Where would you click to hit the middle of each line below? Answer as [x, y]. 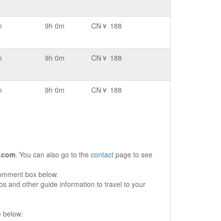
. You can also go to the [53, 154]
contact [102, 154]
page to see [133, 154]
